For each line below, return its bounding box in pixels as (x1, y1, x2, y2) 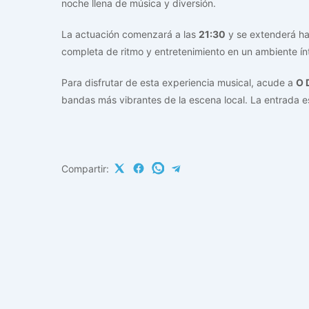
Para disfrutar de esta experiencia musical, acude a (61, 76, 296, 88)
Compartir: (61, 162, 109, 175)
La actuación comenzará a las (61, 28, 199, 40)
